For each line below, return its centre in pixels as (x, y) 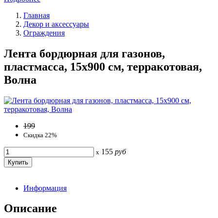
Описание (30, 209)
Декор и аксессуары (56, 24)
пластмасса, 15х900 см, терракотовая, (103, 66)
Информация (45, 188)
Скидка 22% (40, 135)
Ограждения (44, 33)
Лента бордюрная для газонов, (84, 53)
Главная (36, 15)
